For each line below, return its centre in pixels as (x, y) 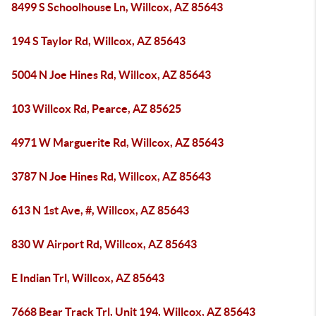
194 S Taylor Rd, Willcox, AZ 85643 (98, 41)
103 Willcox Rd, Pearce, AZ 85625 (96, 109)
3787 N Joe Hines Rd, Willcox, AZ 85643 (111, 176)
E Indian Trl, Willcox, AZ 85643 (88, 278)
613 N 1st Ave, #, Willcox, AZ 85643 (100, 210)
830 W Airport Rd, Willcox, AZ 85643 (104, 244)
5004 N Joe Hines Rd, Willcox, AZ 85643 (111, 75)
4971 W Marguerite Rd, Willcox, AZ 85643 (117, 142)
